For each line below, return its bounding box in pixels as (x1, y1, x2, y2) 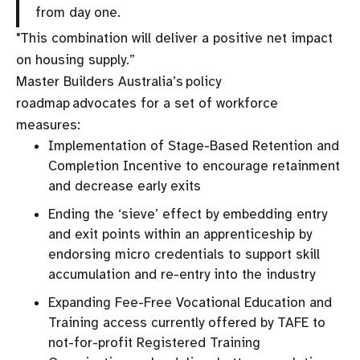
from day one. (35, 4, 121, 21)
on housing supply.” (16, 51, 135, 68)
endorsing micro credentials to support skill (48, 246, 320, 263)
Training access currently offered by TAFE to (48, 314, 325, 331)
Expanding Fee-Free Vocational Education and (48, 294, 332, 311)
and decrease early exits (48, 178, 201, 194)
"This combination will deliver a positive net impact (16, 30, 333, 47)
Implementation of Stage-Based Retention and (48, 137, 339, 154)
